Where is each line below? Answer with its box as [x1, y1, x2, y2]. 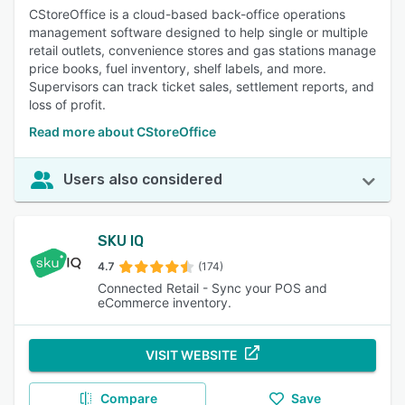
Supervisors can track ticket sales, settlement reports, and [29, 79, 374, 94]
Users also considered [63, 171, 222, 188]
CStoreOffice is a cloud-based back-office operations [29, 6, 345, 22]
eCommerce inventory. [98, 295, 231, 310]
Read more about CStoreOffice [29, 124, 216, 139]
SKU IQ [98, 232, 144, 250]
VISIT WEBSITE [146, 347, 238, 363]
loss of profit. [29, 97, 106, 112]
